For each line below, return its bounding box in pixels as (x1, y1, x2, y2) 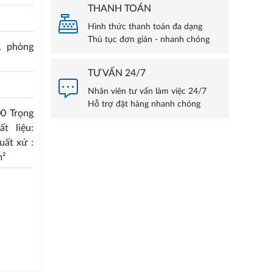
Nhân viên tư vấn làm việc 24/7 (87, 87, 207, 96)
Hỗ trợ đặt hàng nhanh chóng (87, 100, 200, 109)
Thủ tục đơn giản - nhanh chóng (87, 35, 210, 44)
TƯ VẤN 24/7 (87, 68, 146, 79)
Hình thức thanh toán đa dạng (87, 23, 202, 32)
